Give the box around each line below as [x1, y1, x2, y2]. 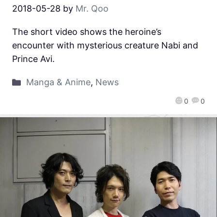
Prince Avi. [12, 54, 55, 64]
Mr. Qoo [76, 3, 108, 14]
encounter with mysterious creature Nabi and [12, 40, 198, 51]
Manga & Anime [26, 77, 91, 88]
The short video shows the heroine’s [12, 27, 161, 37]
